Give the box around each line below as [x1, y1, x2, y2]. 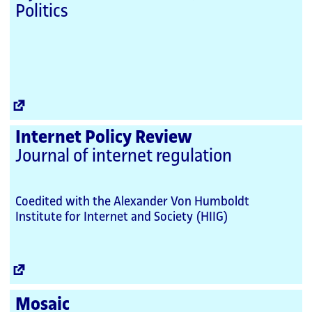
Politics [15, 1, 68, 21]
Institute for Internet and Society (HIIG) [15, 210, 228, 224]
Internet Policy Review [15, 127, 192, 147]
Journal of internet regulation [15, 146, 232, 166]
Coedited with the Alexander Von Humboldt [15, 194, 249, 208]
